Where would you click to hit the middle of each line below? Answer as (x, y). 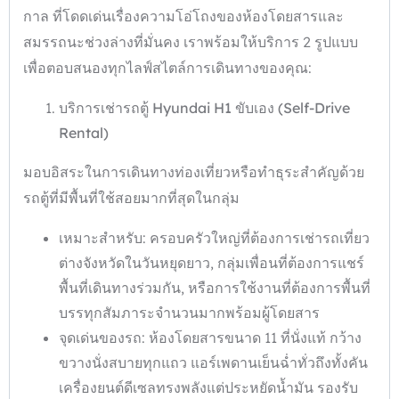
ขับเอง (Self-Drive (293, 108)
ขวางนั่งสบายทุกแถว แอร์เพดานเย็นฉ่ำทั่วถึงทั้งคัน (213, 363)
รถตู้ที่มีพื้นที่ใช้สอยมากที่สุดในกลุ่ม (131, 198)
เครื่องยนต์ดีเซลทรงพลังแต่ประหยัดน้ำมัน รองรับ (208, 388)
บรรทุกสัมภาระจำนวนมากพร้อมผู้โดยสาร (189, 313)
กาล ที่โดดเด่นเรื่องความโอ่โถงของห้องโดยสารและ (183, 16)
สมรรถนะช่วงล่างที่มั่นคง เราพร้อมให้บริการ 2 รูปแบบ (191, 42)
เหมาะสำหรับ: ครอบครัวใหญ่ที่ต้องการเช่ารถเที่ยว (214, 238)
